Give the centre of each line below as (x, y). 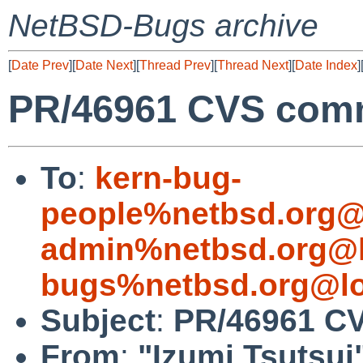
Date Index (326, 65)
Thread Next (253, 65)
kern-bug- (168, 177)
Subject (98, 320)
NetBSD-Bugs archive (163, 26)
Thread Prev (175, 65)
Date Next (104, 65)
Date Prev (40, 65)
